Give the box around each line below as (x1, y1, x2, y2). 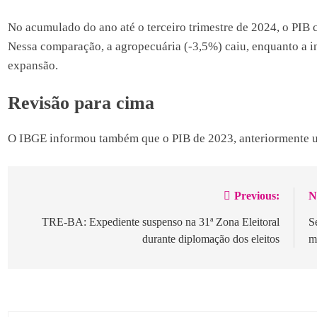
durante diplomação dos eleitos (142, 232, 280, 245)
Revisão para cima (7, 93, 154, 114)
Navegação (21, 190, 100, 209)
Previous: (234, 189, 280, 202)
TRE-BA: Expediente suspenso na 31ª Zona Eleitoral (42, 215, 280, 228)
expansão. (7, 58, 58, 72)
